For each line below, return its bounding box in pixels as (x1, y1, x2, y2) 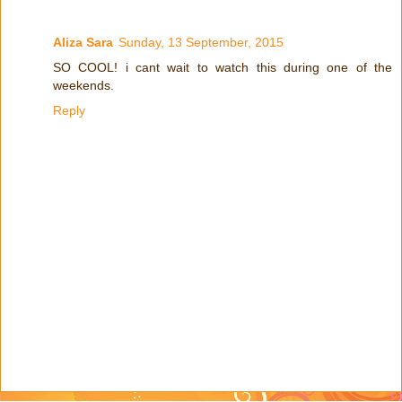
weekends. (53, 78, 114, 93)
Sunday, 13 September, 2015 (118, 35, 284, 50)
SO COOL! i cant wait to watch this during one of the (53, 60, 392, 75)
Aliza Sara (53, 35, 113, 50)
